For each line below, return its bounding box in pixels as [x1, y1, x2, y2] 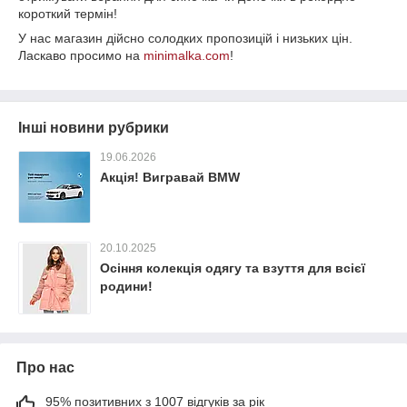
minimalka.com [144, 48, 230, 64]
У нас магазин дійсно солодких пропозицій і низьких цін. [18, 31, 352, 46]
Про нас [16, 360, 74, 376]
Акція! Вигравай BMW [100, 170, 240, 185]
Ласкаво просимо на [18, 48, 144, 64]
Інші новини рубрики [18, 120, 169, 136]
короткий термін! [18, 6, 117, 22]
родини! [100, 279, 153, 294]
